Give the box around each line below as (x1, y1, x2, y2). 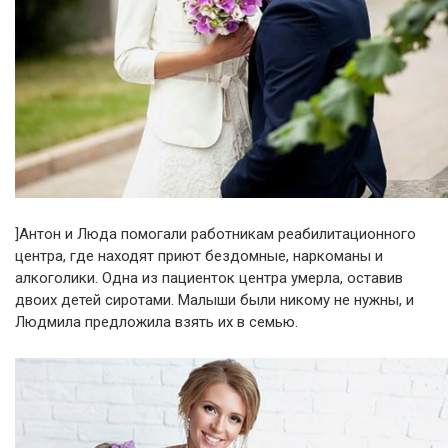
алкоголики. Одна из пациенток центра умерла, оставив (15, 269, 403, 288)
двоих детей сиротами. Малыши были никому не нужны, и (15, 291, 414, 310)
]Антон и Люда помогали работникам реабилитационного (15, 225, 416, 244)
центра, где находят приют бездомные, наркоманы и (15, 247, 383, 266)
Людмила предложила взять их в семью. (15, 313, 298, 332)
